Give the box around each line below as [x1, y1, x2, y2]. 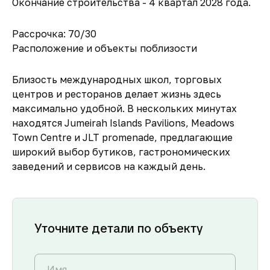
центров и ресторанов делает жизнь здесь [12, 88, 221, 100]
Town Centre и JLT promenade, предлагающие [12, 131, 233, 143]
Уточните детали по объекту [34, 221, 203, 236]
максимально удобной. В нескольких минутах [12, 102, 237, 115]
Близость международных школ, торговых [12, 74, 222, 86]
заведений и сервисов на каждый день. [12, 160, 206, 172]
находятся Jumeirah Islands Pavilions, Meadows [12, 117, 234, 129]
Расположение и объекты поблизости [12, 42, 197, 54]
